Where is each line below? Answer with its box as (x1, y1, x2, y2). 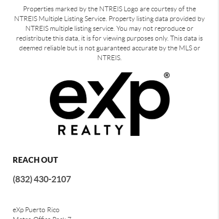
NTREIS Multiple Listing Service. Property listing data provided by (14, 14, 205, 22)
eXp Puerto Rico (13, 205, 60, 214)
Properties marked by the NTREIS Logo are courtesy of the (23, 4, 196, 13)
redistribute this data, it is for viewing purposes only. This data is (16, 34, 203, 42)
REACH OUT (13, 155, 59, 164)
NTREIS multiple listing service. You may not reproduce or (25, 24, 194, 32)
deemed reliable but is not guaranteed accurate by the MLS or (19, 44, 200, 52)
